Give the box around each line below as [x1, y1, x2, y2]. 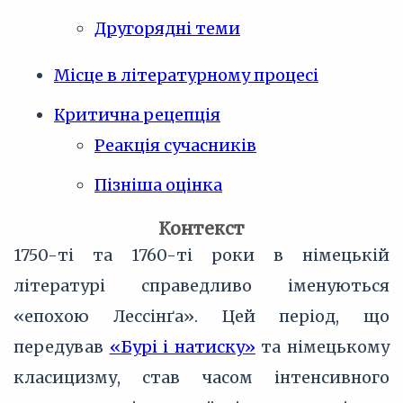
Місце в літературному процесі [54, 65, 318, 85]
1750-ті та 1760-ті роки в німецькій [13, 245, 390, 265]
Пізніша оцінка [94, 175, 222, 195]
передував [13, 336, 110, 357]
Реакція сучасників [94, 135, 256, 156]
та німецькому [255, 336, 390, 357]
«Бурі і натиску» [109, 336, 255, 357]
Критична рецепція [54, 104, 220, 125]
